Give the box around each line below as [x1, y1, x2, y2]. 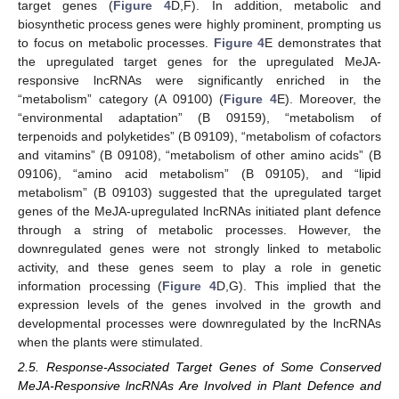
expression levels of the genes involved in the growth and [18, 297, 381, 312]
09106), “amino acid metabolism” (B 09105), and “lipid [18, 166, 381, 181]
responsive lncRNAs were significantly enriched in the [18, 72, 381, 87]
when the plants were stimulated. [18, 334, 203, 349]
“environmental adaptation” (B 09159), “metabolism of [18, 110, 381, 125]
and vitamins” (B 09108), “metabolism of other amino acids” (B [18, 147, 381, 162]
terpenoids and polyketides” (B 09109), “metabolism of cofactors [18, 128, 381, 143]
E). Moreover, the [276, 91, 382, 106]
